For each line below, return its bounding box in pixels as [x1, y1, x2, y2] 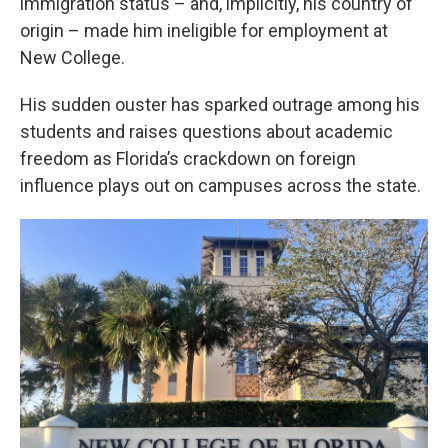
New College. [20, 47, 125, 69]
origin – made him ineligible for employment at [20, 20, 388, 42]
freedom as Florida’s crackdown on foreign [20, 148, 356, 170]
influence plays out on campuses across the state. [20, 175, 421, 197]
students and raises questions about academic [20, 121, 393, 143]
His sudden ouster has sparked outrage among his [20, 94, 420, 116]
